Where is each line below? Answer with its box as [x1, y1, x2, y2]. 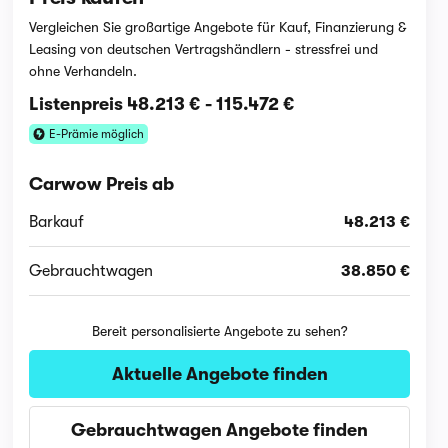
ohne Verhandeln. [29, 63, 138, 79]
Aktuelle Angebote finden [111, 364, 328, 384]
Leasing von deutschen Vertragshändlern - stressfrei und [29, 41, 379, 57]
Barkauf [29, 213, 85, 231]
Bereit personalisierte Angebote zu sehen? [91, 323, 348, 339]
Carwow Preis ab [29, 174, 175, 194]
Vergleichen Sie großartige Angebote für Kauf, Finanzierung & [29, 19, 407, 35]
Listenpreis [29, 94, 128, 114]
